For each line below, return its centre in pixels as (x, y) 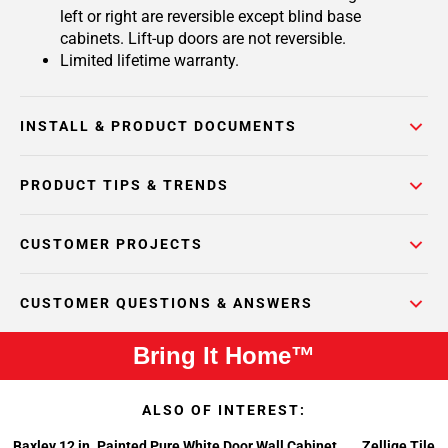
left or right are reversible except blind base (210, 16)
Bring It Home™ (224, 355)
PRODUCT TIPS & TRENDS (124, 185)
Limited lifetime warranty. (149, 60)
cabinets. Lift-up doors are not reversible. (203, 38)
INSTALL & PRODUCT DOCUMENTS (158, 126)
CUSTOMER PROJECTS (111, 244)
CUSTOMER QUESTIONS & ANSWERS (166, 303)
